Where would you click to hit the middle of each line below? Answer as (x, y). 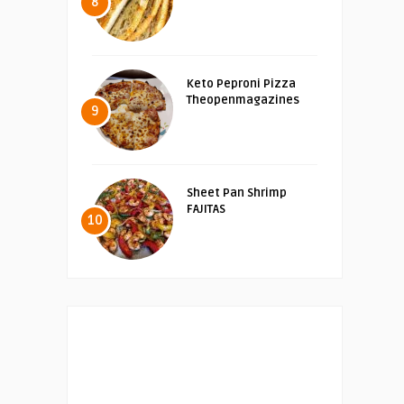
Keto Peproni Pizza (241, 83)
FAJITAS (206, 209)
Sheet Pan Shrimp (237, 193)
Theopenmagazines (243, 100)
